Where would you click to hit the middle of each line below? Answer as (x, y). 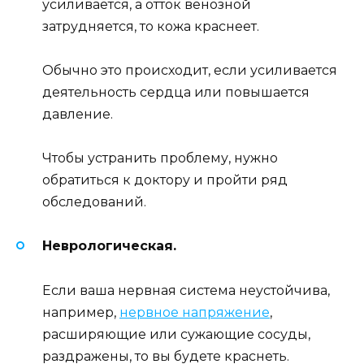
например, (81, 312)
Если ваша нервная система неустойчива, (186, 290)
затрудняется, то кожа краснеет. (151, 26)
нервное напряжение (195, 312)
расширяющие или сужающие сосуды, (176, 334)
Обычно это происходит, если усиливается (190, 71)
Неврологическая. (109, 246)
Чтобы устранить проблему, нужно (160, 158)
